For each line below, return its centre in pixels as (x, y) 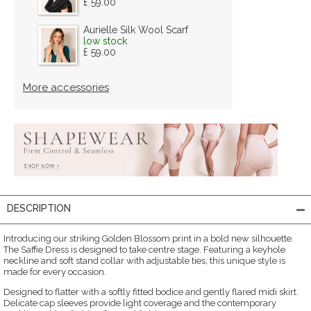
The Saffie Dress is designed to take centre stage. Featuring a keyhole (144, 249)
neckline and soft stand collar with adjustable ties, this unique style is (144, 260)
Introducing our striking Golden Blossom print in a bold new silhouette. (149, 238)
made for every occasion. (55, 271)
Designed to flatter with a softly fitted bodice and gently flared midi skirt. (151, 292)
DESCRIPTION (39, 208)
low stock (105, 41)
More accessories (66, 87)
